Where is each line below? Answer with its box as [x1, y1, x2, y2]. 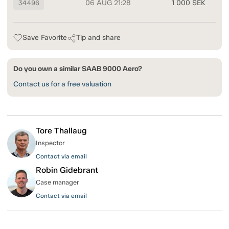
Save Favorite [22, 33, 67, 42]
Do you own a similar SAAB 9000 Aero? [13, 64, 142, 74]
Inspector [36, 139, 65, 147]
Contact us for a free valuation [13, 80, 111, 89]
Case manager [36, 178, 79, 187]
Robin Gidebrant [36, 165, 98, 175]
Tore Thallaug [36, 126, 87, 136]
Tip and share [76, 33, 121, 42]
